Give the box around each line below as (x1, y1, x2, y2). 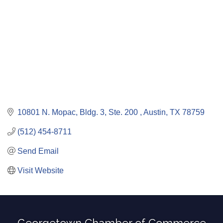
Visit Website (17, 166, 64, 175)
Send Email (17, 146, 59, 155)
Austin (143, 108, 166, 116)
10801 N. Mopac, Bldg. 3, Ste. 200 (17, 108, 140, 116)
